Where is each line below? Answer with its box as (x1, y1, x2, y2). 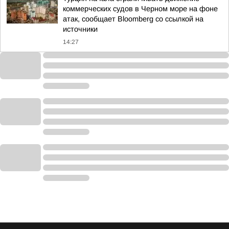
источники (63, 25, 98, 33)
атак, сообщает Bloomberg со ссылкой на (63, 15, 203, 23)
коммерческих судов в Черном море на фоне (63, 5, 218, 13)
